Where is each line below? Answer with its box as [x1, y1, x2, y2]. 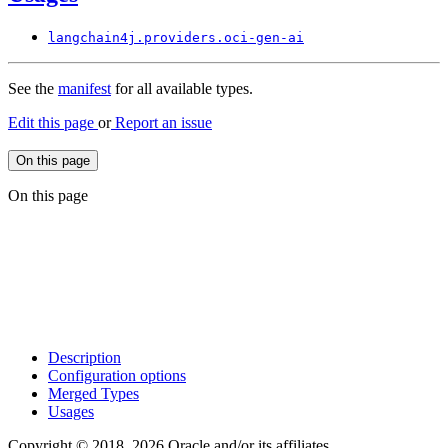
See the [8, 80, 58, 98]
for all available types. [111, 80, 253, 98]
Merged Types [48, 385, 139, 403]
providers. [144, 30, 224, 46]
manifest [58, 80, 111, 98]
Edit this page [8, 114, 98, 132]
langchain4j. [48, 30, 144, 46]
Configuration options [48, 367, 186, 385]
